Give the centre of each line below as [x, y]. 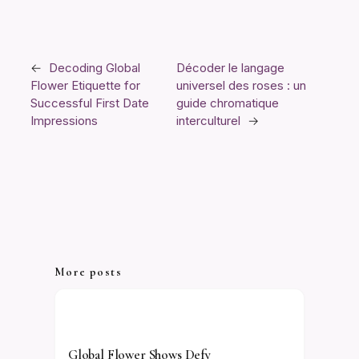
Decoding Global [95, 68]
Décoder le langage [231, 68]
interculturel [209, 121]
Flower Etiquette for [85, 86]
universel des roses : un [242, 86]
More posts [88, 272]
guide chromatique [228, 103]
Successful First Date [90, 103]
